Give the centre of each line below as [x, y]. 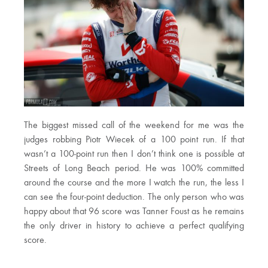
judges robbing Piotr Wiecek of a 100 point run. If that [134, 140]
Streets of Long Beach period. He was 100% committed [134, 168]
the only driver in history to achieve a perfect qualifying [134, 226]
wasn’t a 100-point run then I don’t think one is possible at [134, 154]
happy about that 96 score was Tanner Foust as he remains [134, 211]
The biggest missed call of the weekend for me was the [134, 125]
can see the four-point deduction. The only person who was [134, 197]
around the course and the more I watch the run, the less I [134, 183]
